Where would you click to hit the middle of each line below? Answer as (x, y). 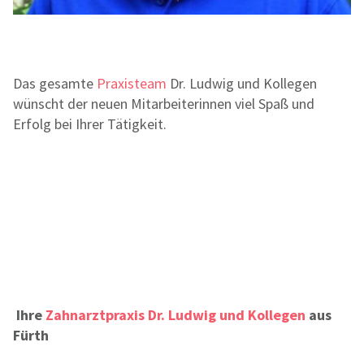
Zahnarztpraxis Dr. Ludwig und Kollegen (177, 315)
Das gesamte (55, 83)
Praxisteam (133, 83)
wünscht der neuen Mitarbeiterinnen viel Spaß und (164, 104)
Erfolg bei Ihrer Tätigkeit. (90, 124)
